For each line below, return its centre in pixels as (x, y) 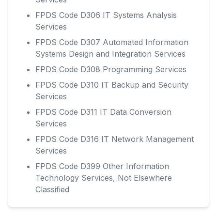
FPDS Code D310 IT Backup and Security (112, 85)
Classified (52, 189)
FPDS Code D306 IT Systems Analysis (106, 15)
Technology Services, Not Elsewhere (104, 178)
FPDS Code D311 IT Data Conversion (103, 112)
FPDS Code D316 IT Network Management (115, 139)
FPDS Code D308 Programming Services (111, 69)
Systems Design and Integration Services (110, 54)
